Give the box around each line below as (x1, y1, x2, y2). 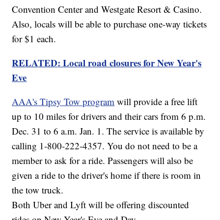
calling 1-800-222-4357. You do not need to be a (12, 139, 198, 152)
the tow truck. (12, 184, 64, 196)
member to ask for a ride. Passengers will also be (12, 154, 193, 167)
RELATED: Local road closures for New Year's (12, 56, 202, 70)
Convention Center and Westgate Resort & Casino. (12, 3, 202, 16)
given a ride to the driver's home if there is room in (12, 169, 201, 182)
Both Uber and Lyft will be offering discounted (12, 198, 190, 211)
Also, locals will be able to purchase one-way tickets (12, 18, 207, 30)
